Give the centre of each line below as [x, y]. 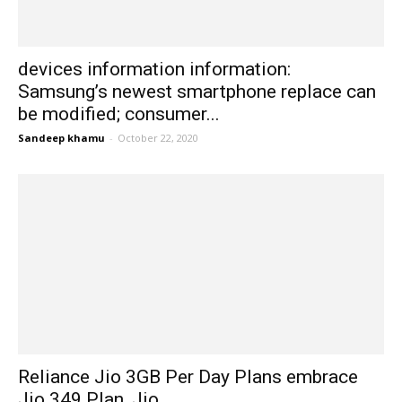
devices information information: [154, 69]
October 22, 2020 [158, 137]
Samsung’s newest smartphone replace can [197, 91]
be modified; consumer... [119, 114]
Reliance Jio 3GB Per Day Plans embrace [188, 377]
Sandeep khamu [61, 137]
